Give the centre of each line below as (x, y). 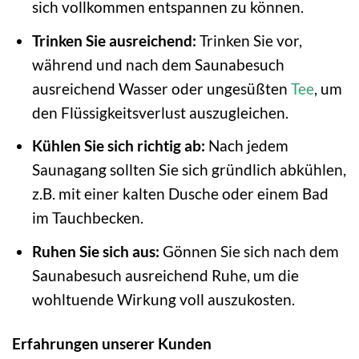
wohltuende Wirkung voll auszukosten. (163, 299)
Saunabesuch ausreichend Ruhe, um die (165, 275)
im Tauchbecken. (87, 218)
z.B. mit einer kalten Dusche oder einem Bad (180, 194)
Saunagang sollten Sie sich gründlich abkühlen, (189, 170)
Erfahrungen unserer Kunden (112, 343)
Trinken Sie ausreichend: (114, 40)
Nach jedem (246, 146)
